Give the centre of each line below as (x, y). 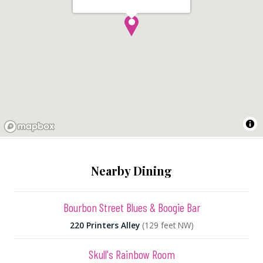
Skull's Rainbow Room (131, 254)
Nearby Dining (131, 170)
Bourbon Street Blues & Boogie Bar (131, 207)
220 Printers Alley (104, 225)
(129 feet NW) (168, 225)
